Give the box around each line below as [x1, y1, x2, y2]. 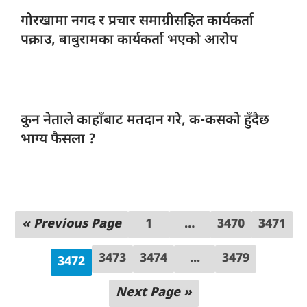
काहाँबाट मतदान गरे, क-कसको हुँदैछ [77, 111, 269, 130]
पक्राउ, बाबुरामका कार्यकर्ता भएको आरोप [21, 31, 238, 49]
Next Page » [115, 284, 192, 301]
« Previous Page [21, 216, 121, 232]
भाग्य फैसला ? [21, 130, 96, 149]
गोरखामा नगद [21, 12, 99, 30]
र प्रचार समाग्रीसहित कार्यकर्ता [99, 12, 254, 30]
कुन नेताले [21, 111, 77, 130]
